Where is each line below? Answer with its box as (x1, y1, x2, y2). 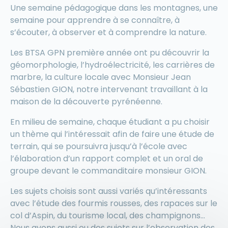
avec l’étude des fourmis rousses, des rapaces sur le (10, 197, 217, 210)
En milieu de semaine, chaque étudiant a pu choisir (10, 116, 210, 128)
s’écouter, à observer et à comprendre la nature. (10, 26, 207, 39)
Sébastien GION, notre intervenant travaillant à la (10, 83, 208, 96)
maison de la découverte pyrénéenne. (10, 96, 162, 108)
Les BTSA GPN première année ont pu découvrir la (10, 47, 209, 59)
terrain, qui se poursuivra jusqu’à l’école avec (10, 140, 187, 153)
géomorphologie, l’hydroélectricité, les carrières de (10, 59, 215, 71)
